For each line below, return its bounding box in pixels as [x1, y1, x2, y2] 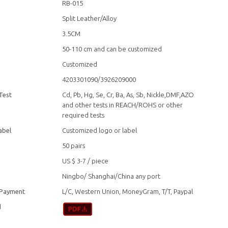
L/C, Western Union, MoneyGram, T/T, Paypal [62, 187, 193, 195]
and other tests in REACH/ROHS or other [62, 101, 183, 108]
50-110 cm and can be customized [62, 45, 162, 52]
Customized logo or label [62, 126, 137, 134]
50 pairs [62, 141, 85, 149]
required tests [62, 111, 105, 119]
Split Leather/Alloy [62, 14, 117, 22]
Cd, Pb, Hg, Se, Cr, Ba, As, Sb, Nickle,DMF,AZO [62, 91, 194, 98]
